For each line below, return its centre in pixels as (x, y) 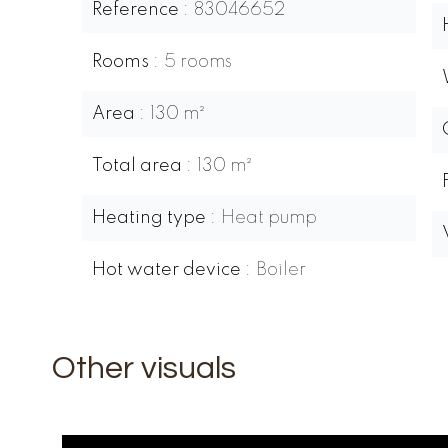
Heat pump (269, 218)
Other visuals (144, 368)
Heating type (151, 218)
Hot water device (168, 270)
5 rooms (198, 62)
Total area (139, 166)
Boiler (281, 270)
